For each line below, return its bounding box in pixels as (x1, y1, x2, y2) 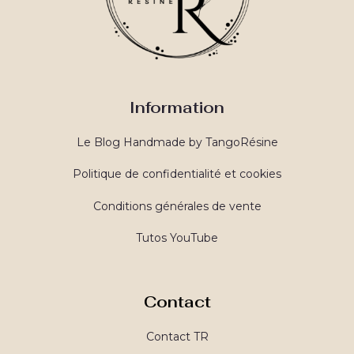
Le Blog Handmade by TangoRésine (76, 134, 278, 149)
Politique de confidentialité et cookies (73, 167, 281, 181)
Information (130, 97, 224, 118)
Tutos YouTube (136, 231, 218, 245)
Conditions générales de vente (92, 198, 262, 213)
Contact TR (145, 329, 209, 344)
